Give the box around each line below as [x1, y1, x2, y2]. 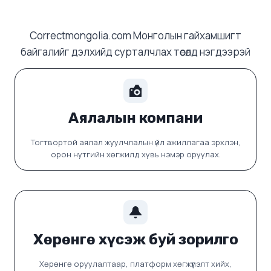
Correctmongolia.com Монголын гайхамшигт [30, 28, 241, 42]
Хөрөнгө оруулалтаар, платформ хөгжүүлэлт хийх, [39, 258, 232, 269]
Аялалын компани [68, 109, 203, 126]
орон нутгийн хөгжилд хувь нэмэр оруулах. [50, 148, 221, 160]
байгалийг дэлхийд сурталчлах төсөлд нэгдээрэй [21, 44, 250, 59]
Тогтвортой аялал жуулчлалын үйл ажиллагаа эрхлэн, [30, 136, 241, 148]
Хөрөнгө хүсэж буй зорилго [33, 230, 238, 248]
